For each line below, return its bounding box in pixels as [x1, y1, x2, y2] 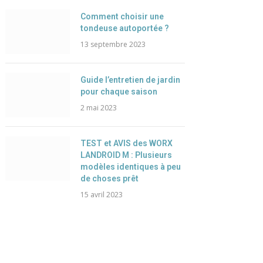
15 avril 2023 [80, 190, 123, 200]
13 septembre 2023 [80, 39, 146, 49]
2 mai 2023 [80, 103, 117, 113]
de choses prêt [80, 174, 139, 183]
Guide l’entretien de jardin [80, 75, 180, 85]
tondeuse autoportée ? [80, 23, 169, 33]
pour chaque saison [80, 87, 157, 96]
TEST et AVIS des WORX [80, 139, 173, 148]
